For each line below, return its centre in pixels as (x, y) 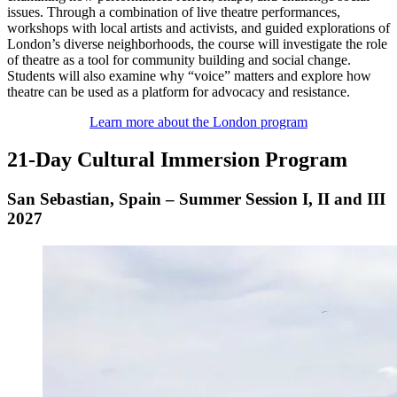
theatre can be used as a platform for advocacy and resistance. (179, 92)
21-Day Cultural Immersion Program (177, 160)
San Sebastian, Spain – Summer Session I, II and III (196, 199)
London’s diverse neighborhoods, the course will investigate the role (197, 44)
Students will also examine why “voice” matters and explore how (189, 76)
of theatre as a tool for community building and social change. (179, 60)
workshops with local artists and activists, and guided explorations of (198, 28)
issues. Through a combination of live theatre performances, (174, 12)
